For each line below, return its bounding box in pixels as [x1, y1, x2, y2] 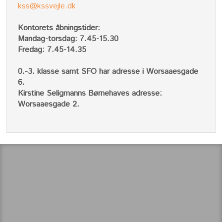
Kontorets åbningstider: [17, 22, 100, 34]
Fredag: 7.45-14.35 [17, 44, 86, 55]
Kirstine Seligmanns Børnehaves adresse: [17, 87, 162, 99]
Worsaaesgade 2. [17, 98, 79, 110]
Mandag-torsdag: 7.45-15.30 [17, 33, 118, 45]
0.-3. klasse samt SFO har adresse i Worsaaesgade [17, 65, 198, 77]
